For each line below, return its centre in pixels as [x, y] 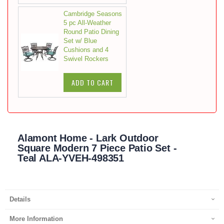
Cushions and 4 [86, 50]
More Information [36, 219]
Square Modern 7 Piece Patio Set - [97, 148]
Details [20, 199]
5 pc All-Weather [87, 23]
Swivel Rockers [86, 59]
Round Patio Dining [91, 32]
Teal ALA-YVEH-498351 [71, 158]
